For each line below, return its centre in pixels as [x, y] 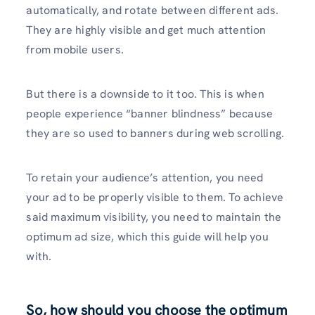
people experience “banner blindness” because [150, 113]
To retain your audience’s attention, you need [145, 178]
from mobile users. [75, 49]
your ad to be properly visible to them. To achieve [155, 197]
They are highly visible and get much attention [146, 30]
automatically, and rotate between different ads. [152, 10]
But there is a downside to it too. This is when [145, 94]
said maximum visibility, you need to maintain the [154, 217]
